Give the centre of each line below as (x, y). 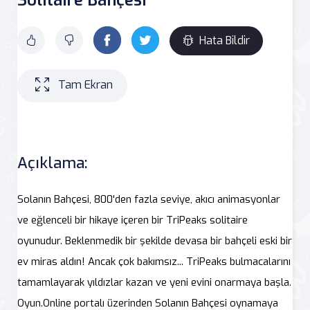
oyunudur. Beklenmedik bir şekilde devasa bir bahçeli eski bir (155, 240)
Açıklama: (52, 163)
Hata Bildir (225, 40)
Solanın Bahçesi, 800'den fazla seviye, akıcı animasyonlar (149, 199)
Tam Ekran (85, 85)
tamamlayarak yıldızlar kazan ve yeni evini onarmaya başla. (154, 282)
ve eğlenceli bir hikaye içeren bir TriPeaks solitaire (133, 220)
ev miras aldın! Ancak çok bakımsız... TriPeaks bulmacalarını (154, 261)
